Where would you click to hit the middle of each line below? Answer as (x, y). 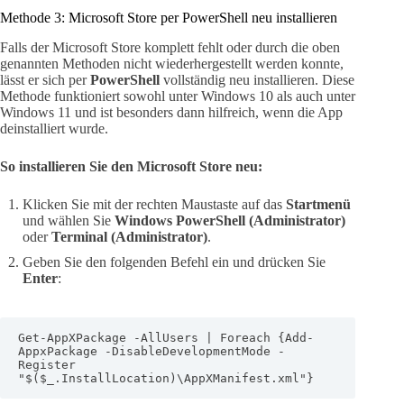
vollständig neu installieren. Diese (257, 79)
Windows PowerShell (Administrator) (230, 220)
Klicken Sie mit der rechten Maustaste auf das (154, 204)
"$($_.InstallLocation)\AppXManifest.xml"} (166, 378)
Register (47, 364)
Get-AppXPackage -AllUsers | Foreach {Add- (166, 337)
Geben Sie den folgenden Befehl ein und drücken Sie (174, 262)
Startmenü (318, 204)
